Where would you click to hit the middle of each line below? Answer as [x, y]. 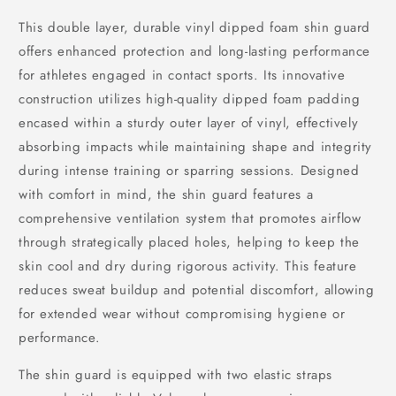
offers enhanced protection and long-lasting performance [195, 51]
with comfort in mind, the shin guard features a [166, 194]
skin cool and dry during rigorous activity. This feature [188, 266]
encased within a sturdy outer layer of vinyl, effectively [189, 123]
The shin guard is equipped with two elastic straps [176, 375]
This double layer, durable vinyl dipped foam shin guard [195, 27]
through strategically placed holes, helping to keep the [190, 242]
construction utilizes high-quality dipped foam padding [190, 99]
